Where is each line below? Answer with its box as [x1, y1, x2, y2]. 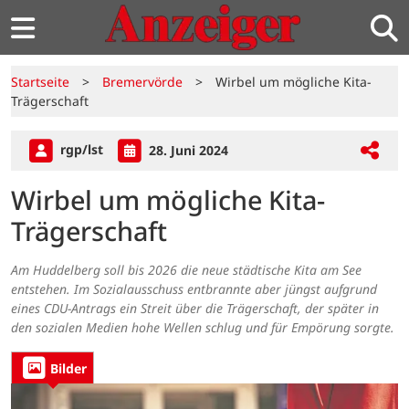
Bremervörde [102, 73, 183, 90]
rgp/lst [57, 141, 107, 159]
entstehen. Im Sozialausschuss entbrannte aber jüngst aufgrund [11, 280, 377, 299]
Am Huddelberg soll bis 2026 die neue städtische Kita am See [11, 261, 362, 279]
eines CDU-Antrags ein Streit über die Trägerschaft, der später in [11, 299, 379, 318]
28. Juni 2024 [145, 141, 228, 159]
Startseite [11, 73, 69, 90]
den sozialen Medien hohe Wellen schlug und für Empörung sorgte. [11, 319, 394, 337]
